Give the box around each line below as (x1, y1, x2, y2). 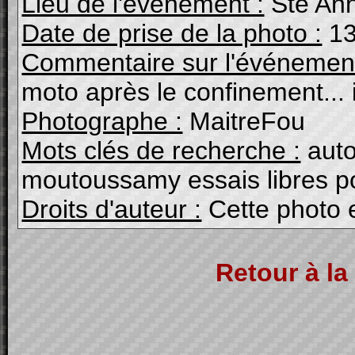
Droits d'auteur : (21, 195, 202, 223)
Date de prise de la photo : (21, 19, 323, 48)
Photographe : (21, 107, 183, 136)
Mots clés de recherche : (21, 136, 301, 165)
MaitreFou (182, 107, 306, 136)
